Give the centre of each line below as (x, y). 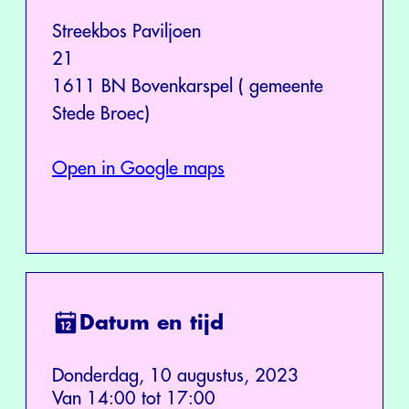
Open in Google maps (138, 168)
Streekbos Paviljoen (126, 31)
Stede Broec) (101, 113)
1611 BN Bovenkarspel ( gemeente (188, 86)
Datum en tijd (152, 323)
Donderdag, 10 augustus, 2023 (175, 375)
